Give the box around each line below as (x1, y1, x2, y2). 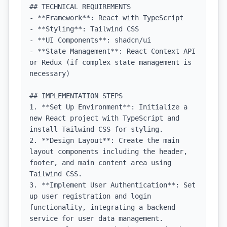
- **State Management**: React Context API (29, 47, 196, 55)
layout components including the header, (29, 147, 187, 156)
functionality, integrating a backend (29, 203, 175, 211)
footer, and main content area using (29, 159, 171, 167)
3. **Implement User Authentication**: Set (29, 181, 196, 189)
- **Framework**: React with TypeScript (29, 14, 183, 22)
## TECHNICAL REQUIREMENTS (29, 3, 131, 11)
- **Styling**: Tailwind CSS (29, 25, 139, 33)
